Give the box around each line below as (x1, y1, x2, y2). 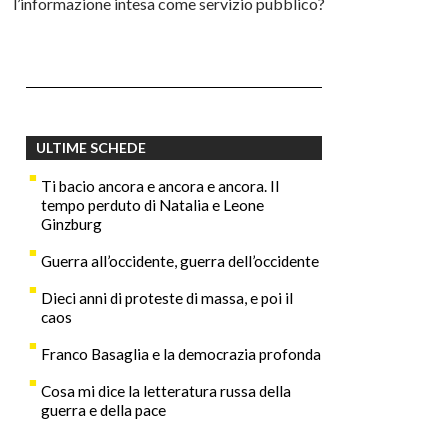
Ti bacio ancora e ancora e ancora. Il (41, 176, 279, 195)
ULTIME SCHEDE (36, 138, 146, 156)
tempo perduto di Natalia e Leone (41, 195, 264, 214)
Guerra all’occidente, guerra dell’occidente (41, 251, 319, 270)
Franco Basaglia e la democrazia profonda (41, 344, 321, 363)
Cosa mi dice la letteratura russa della (41, 381, 291, 400)
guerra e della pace (41, 400, 166, 419)
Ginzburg (41, 214, 102, 233)
